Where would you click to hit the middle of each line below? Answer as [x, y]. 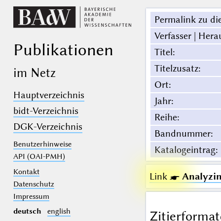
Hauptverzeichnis [49, 95]
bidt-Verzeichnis [46, 111]
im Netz [34, 72]
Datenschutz [34, 184]
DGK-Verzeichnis [48, 127]
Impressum [31, 196]
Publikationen [63, 50]
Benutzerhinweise [42, 144]
